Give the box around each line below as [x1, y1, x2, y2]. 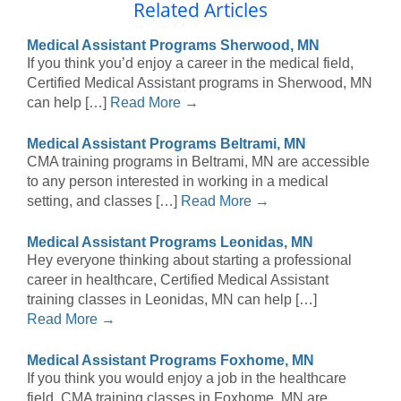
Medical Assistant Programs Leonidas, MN [27, 235, 313, 251]
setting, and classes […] [27, 193, 181, 209]
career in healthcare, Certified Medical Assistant [27, 272, 328, 288]
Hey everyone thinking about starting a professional [27, 252, 352, 269]
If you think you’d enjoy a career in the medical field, [27, 55, 354, 72]
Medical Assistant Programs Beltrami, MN [27, 136, 306, 152]
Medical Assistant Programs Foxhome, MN [27, 353, 314, 369]
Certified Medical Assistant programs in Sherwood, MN [27, 75, 372, 91]
